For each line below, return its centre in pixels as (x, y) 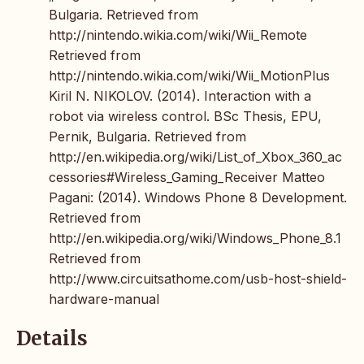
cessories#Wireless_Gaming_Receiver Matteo (187, 178)
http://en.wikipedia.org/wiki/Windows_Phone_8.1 (195, 238)
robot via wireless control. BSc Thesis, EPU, (185, 117)
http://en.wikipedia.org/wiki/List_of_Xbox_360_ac (195, 157)
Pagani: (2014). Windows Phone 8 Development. (198, 198)
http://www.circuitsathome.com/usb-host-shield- (198, 279)
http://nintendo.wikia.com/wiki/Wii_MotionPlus (189, 76)
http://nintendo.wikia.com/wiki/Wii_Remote (178, 35)
